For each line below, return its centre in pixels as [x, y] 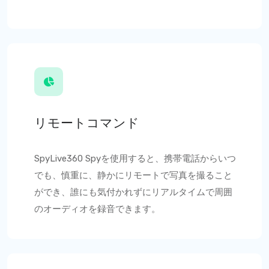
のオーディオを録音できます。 [97, 209]
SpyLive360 [60, 159]
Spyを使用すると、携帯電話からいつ [161, 159]
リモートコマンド [87, 123]
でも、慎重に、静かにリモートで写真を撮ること [133, 175]
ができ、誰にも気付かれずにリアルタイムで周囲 [133, 192]
